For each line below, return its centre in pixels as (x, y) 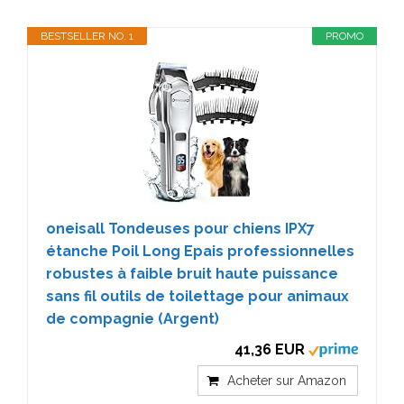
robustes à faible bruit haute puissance (192, 274)
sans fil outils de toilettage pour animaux (197, 296)
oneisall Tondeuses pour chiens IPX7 (180, 229)
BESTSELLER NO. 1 (87, 36)
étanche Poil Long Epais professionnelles (200, 251)
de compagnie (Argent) (133, 319)
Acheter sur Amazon (287, 381)
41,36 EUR (270, 349)
